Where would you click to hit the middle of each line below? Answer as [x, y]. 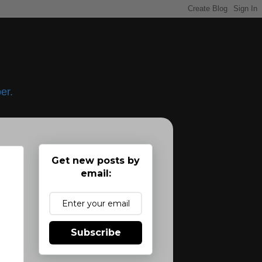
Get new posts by [96, 160]
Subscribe [96, 232]
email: [96, 173]
